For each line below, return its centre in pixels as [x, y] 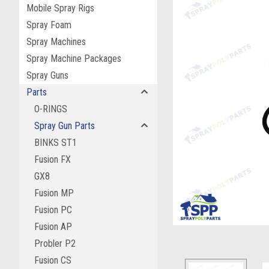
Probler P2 [55, 243]
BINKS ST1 [56, 143]
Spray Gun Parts [65, 126]
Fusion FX [53, 159]
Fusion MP [54, 193]
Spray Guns [47, 75]
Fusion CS [53, 260]
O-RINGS [51, 109]
